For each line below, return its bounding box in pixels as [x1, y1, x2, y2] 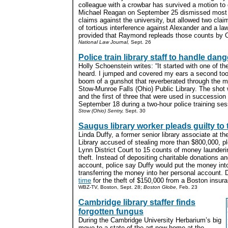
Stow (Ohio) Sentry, [78, 108, 124, 113]
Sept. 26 [129, 39, 151, 45]
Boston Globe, [144, 184, 178, 190]
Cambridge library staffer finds [78, 198, 195, 207]
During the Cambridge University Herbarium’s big [78, 216, 221, 224]
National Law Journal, [78, 39, 129, 45]
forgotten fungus [78, 207, 144, 216]
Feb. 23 [178, 184, 197, 190]
